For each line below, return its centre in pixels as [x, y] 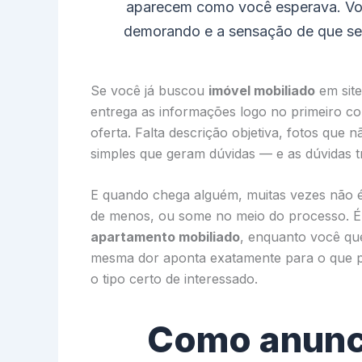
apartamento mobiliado [165, 237]
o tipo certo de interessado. [174, 279]
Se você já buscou [149, 90]
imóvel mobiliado [262, 90]
